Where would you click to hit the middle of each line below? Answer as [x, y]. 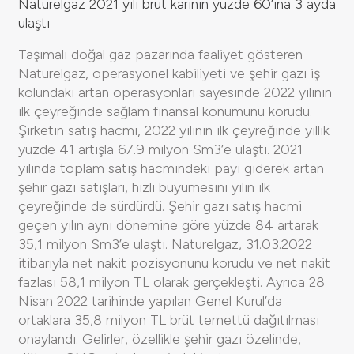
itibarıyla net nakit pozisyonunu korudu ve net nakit [174, 263]
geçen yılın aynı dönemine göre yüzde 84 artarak [168, 225]
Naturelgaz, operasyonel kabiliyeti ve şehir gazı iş [169, 73]
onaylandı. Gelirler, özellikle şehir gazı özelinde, [160, 339]
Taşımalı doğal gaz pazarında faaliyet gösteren [160, 54]
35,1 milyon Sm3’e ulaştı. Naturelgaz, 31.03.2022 [165, 244]
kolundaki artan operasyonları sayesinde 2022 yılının [175, 92]
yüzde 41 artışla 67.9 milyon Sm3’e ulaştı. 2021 [160, 149]
